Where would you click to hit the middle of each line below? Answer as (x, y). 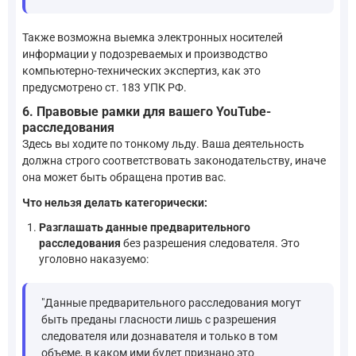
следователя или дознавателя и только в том (159, 337)
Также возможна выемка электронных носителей (153, 37)
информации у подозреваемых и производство (145, 54)
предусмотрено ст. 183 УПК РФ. (104, 87)
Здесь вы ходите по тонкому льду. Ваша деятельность (163, 144)
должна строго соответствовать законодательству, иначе (174, 161)
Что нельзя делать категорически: (115, 202)
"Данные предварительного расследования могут (171, 303)
